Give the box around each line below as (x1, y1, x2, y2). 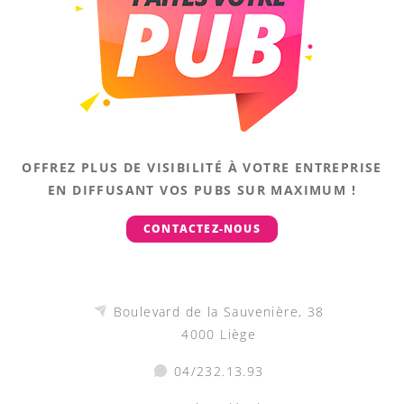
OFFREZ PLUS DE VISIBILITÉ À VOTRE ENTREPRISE (22, 158, 382, 176)
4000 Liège (181, 325, 257, 343)
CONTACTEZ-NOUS (143, 220, 261, 236)
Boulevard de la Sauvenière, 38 (113, 302, 325, 320)
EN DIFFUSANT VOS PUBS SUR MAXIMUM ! (47, 180, 356, 198)
